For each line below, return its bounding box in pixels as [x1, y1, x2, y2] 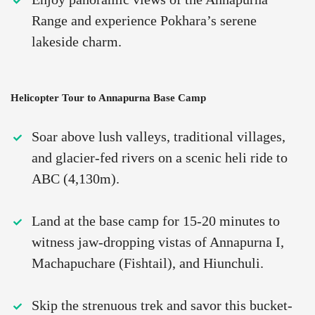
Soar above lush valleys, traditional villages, [32, 129, 285, 145]
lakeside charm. [32, 34, 122, 50]
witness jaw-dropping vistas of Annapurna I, [32, 234, 284, 250]
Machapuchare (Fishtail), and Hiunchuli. [32, 255, 264, 271]
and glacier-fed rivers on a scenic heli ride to [32, 150, 288, 166]
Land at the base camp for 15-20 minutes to [32, 213, 280, 229]
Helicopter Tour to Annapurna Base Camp [11, 92, 206, 104]
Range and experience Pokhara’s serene [32, 13, 257, 29]
